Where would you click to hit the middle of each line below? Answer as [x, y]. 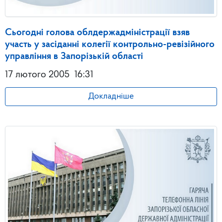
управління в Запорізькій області [74, 56]
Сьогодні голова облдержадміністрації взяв [97, 32]
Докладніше [111, 96]
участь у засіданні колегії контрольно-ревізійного [110, 44]
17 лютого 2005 [37, 75]
